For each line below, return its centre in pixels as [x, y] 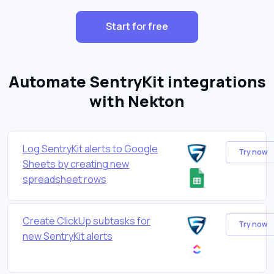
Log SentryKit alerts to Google [90, 148]
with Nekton [137, 101]
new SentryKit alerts [68, 236]
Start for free [137, 27]
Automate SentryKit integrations [137, 81]
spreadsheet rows [65, 179]
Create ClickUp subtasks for [87, 220]
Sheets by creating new [76, 164]
